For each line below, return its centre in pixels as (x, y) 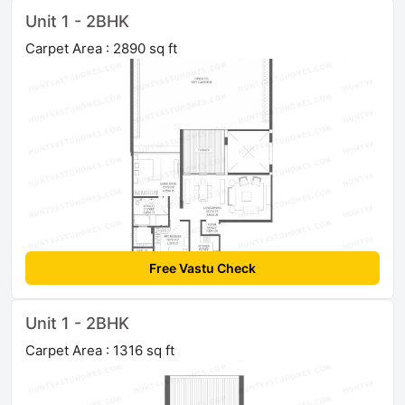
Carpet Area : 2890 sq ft (101, 49)
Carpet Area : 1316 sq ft (100, 351)
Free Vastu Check (202, 268)
